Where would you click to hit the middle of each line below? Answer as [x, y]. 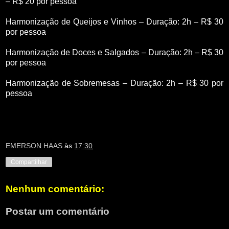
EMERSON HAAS [34, 146]
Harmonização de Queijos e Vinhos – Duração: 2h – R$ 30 [114, 21]
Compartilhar [29, 162]
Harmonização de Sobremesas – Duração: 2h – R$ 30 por [114, 83]
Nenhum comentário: [55, 189]
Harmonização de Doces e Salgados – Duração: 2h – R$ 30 [114, 52]
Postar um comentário [58, 211]
